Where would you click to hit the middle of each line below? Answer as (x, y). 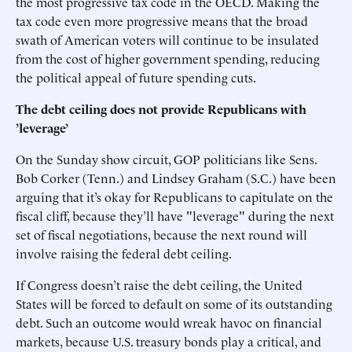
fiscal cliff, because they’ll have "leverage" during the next (175, 215)
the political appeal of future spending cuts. (136, 77)
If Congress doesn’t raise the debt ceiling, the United (159, 284)
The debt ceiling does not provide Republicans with (161, 108)
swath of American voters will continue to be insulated (167, 39)
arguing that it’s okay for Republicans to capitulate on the (174, 196)
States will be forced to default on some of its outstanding (174, 303)
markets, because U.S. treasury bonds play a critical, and (169, 341)
